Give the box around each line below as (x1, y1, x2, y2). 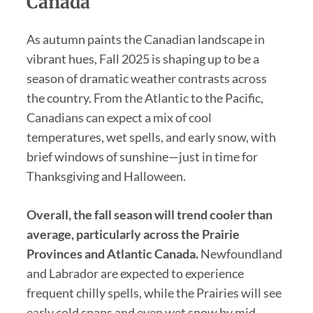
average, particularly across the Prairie (26, 226, 240, 242)
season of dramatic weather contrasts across (26, 70, 267, 86)
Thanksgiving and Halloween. (26, 168, 186, 184)
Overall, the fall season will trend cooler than (26, 206, 272, 222)
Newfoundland (200, 245, 282, 261)
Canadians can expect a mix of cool (26, 109, 212, 125)
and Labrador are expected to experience (26, 265, 244, 281)
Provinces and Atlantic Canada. (26, 245, 201, 261)
